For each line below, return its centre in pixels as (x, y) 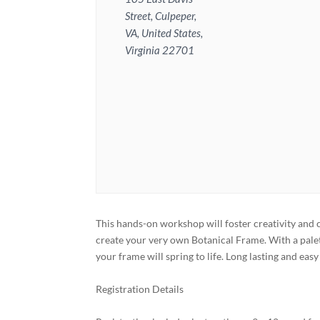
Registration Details (140, 289)
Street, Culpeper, (161, 16)
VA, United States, (164, 33)
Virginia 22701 (160, 50)
